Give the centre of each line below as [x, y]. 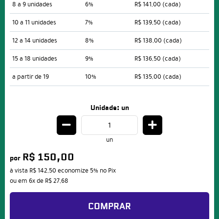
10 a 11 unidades [34, 23]
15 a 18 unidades [35, 59]
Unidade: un [109, 108]
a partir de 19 [31, 77]
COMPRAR [109, 207]
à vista [20, 171]
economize [73, 171]
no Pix [108, 171]
